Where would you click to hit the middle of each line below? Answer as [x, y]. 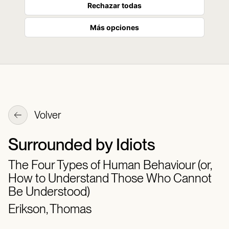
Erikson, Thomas [50, 209]
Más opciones [114, 27]
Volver [47, 115]
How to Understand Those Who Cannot [110, 178]
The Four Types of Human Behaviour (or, [110, 165]
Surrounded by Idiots [82, 144]
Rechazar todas [114, 5]
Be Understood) [49, 191]
